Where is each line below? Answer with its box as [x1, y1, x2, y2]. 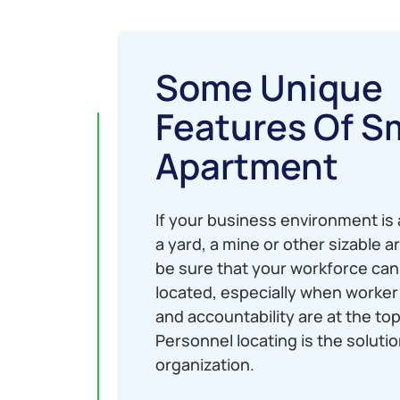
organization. [155, 354, 255, 376]
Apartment [155, 141, 339, 191]
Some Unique [155, 62, 384, 112]
